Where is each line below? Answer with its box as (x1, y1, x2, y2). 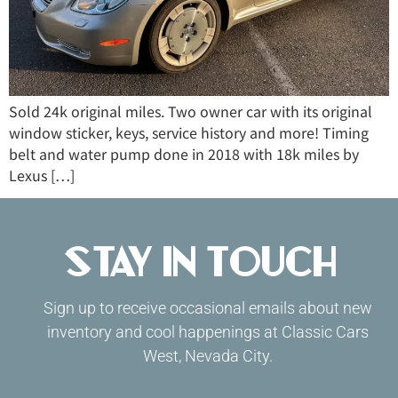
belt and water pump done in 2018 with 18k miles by (9, 143, 359, 164)
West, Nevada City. (143, 346, 273, 366)
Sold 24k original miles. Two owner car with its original (9, 100, 372, 122)
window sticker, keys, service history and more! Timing (9, 122, 369, 143)
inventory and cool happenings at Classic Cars (47, 322, 369, 342)
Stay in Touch (62, 240, 336, 285)
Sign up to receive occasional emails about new (44, 298, 372, 318)
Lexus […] (9, 164, 75, 186)
